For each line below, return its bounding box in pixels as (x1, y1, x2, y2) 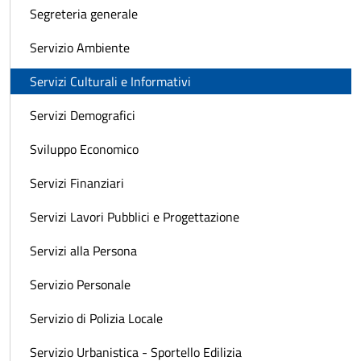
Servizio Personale (30, 274, 131, 294)
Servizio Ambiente (30, 37, 130, 57)
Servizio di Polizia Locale (30, 308, 163, 328)
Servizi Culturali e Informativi (30, 71, 191, 91)
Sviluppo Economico (30, 139, 139, 159)
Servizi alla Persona (30, 240, 137, 260)
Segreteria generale (30, 3, 138, 23)
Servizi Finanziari (30, 172, 124, 193)
